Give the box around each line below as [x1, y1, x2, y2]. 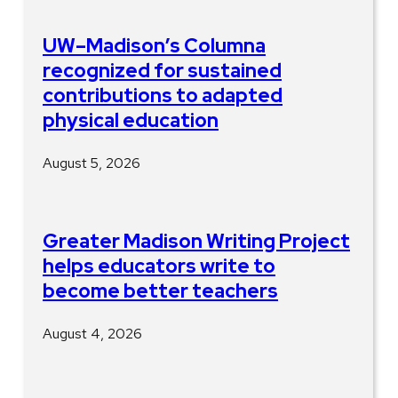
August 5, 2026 [43, 153, 140, 172]
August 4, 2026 [43, 323, 142, 343]
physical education [43, 107, 219, 133]
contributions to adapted [43, 82, 283, 108]
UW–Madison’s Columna [43, 32, 266, 59]
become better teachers [43, 277, 278, 304]
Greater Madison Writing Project [43, 227, 350, 254]
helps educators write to [43, 252, 275, 279]
